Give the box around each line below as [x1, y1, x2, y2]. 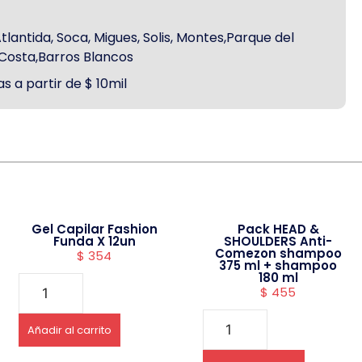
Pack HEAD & [237, 221, 319, 238]
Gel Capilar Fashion [31, 221, 158, 238]
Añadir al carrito [27, 322, 112, 339]
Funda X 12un [53, 233, 136, 250]
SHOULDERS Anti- [224, 233, 333, 250]
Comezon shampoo [214, 245, 342, 263]
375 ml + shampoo [219, 257, 338, 275]
